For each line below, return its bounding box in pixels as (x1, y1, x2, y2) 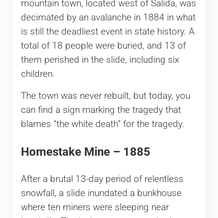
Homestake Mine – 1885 (20, 145, 150, 159)
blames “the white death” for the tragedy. (20, 118, 184, 129)
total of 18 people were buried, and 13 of (20, 40, 186, 51)
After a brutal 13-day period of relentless (20, 174, 183, 185)
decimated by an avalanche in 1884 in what (20, 12, 196, 23)
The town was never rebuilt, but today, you (20, 90, 190, 101)
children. (20, 68, 55, 79)
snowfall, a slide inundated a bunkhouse (20, 188, 182, 199)
